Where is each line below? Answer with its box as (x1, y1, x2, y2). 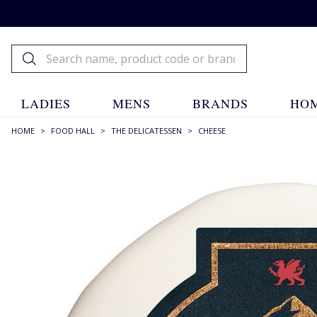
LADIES (21, 95, 71, 112)
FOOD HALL (51, 125, 95, 136)
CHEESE (198, 125, 226, 136)
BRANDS (192, 95, 249, 112)
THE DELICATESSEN (111, 125, 182, 136)
